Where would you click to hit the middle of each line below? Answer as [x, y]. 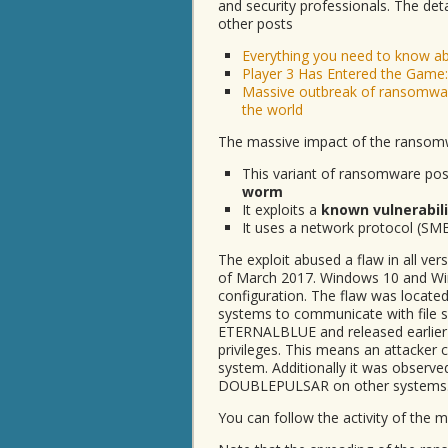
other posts [255, 23]
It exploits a [281, 209]
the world [272, 109]
